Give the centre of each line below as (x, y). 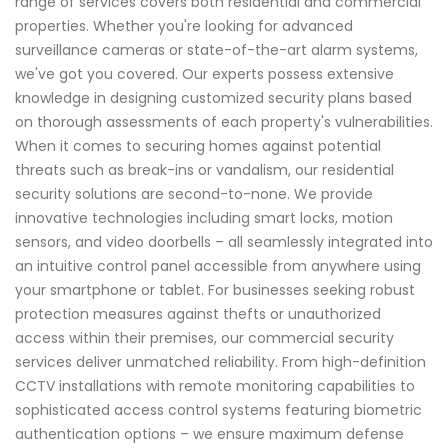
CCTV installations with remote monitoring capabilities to (215, 385)
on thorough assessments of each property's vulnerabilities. (224, 121)
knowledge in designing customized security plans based (213, 97)
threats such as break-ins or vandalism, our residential (204, 169)
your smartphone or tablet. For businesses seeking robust (215, 289)
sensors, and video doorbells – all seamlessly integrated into (224, 241)
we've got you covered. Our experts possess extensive (204, 73)
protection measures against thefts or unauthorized (198, 313)
